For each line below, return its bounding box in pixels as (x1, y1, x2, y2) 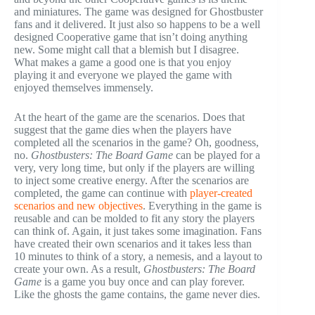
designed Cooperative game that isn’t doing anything (14, 30, 247, 43)
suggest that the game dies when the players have (14, 123, 231, 136)
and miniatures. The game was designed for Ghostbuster (14, 5, 263, 18)
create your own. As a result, (14, 262, 143, 275)
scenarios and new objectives (14, 199, 143, 212)
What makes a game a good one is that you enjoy (14, 56, 231, 68)
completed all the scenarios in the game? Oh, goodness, (14, 136, 259, 148)
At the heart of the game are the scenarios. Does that (14, 110, 245, 123)
